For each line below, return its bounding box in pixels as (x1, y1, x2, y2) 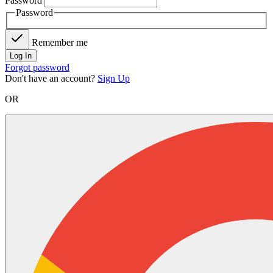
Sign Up (97, 73, 130, 83)
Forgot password (5, 62, 69, 73)
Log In (10, 51, 32, 60)
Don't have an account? (5, 73, 95, 83)
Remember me (32, 37, 88, 48)
